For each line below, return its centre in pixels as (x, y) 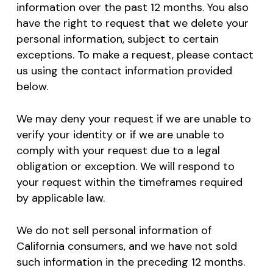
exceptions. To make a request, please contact (135, 55)
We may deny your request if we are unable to (133, 119)
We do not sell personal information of (114, 230)
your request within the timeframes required (129, 182)
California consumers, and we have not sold (126, 246)
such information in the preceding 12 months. (130, 262)
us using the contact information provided (124, 70)
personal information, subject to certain (117, 39)
